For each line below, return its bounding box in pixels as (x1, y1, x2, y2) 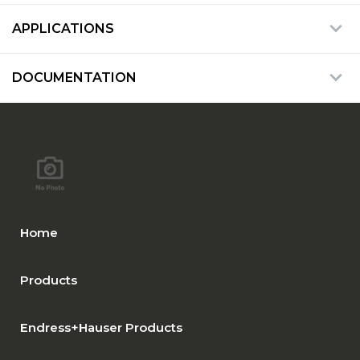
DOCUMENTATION (12, 69, 137, 85)
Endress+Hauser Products (20, 319, 182, 335)
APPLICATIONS (12, 20, 114, 36)
